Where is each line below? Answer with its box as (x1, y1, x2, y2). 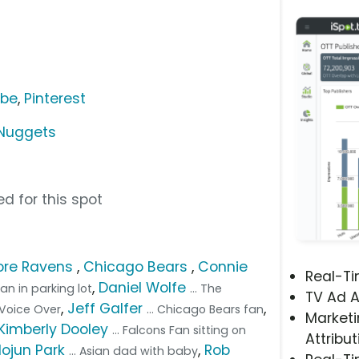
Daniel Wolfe (99, 277, 187, 297)
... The (190, 280, 223, 296)
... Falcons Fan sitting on (112, 321, 247, 338)
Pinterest (24, 88, 87, 108)
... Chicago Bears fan (147, 301, 264, 317)
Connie (198, 256, 248, 276)
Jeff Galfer (67, 298, 143, 318)
